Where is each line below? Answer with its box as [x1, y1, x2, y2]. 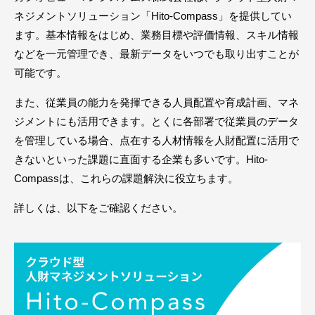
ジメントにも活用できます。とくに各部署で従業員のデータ [14, 115, 299, 128]
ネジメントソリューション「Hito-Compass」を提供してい [14, 10, 292, 22]
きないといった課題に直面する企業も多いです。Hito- [14, 153, 268, 166]
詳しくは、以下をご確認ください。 [14, 202, 183, 214]
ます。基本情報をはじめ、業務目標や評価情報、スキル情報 [14, 29, 299, 41]
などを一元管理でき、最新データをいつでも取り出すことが [14, 48, 299, 60]
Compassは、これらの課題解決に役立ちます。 [14, 172, 238, 185]
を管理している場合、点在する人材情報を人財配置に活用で [14, 134, 299, 147]
